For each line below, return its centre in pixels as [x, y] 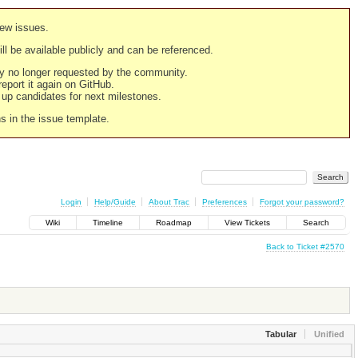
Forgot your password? [302, 201]
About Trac [169, 201]
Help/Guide [115, 201]
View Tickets [247, 223]
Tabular [280, 334]
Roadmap [174, 223]
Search [316, 223]
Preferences [224, 201]
